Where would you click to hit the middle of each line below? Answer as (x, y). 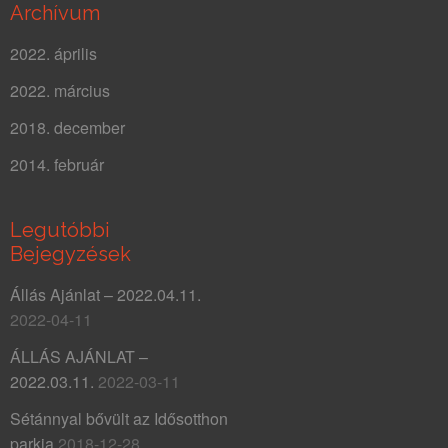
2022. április (53, 53)
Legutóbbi (60, 229)
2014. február (57, 164)
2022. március (60, 90)
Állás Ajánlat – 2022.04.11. (105, 294)
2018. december (67, 127)
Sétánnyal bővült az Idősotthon (119, 418)
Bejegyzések (70, 253)
